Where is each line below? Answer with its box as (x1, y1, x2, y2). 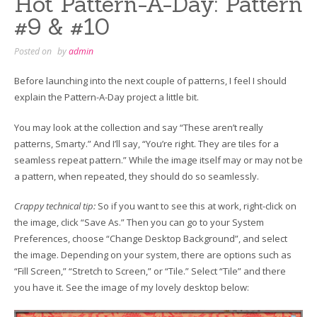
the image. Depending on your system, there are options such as (14, 248, 292, 262)
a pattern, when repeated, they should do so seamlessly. (14, 169, 259, 183)
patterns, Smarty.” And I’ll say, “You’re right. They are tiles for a (14, 137, 279, 150)
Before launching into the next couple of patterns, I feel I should (14, 74, 287, 88)
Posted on (14, 45, 54, 57)
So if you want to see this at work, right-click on (98, 200, 296, 213)
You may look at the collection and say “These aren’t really (14, 120, 263, 134)
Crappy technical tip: (14, 200, 98, 213)
